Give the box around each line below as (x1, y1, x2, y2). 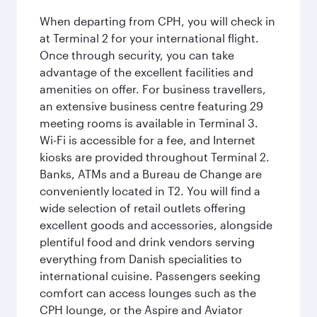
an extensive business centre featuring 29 (40, 99, 263, 113)
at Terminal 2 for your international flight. (40, 31, 259, 45)
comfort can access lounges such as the (40, 286, 256, 299)
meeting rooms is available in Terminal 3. (40, 116, 258, 129)
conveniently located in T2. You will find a (40, 184, 260, 197)
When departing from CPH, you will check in (40, 14, 275, 28)
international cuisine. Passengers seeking (40, 269, 260, 282)
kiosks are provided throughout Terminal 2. (40, 150, 270, 163)
